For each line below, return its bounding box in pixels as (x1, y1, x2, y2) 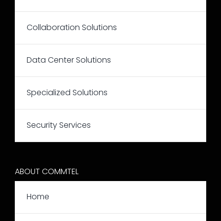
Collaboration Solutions (26, 22, 117, 34)
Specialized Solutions (26, 87, 108, 99)
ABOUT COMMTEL (14, 165, 78, 177)
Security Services (26, 119, 91, 131)
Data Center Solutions (26, 54, 111, 66)
